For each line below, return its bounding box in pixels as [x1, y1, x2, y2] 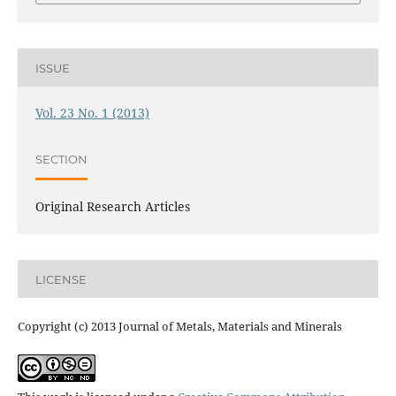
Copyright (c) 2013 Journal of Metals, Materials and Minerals [17, 318, 342, 335]
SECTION [34, 151, 88, 166]
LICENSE [34, 271, 87, 286]
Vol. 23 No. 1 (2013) [34, 104, 149, 122]
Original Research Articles [34, 198, 190, 216]
